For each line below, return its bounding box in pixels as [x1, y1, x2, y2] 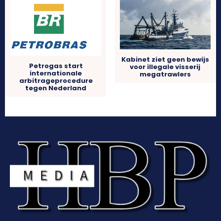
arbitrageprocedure [19, 76, 93, 86]
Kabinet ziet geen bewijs [121, 54, 209, 64]
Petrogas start [29, 61, 83, 71]
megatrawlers [139, 69, 191, 79]
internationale [30, 69, 82, 78]
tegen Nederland [25, 83, 87, 93]
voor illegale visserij [130, 62, 201, 72]
